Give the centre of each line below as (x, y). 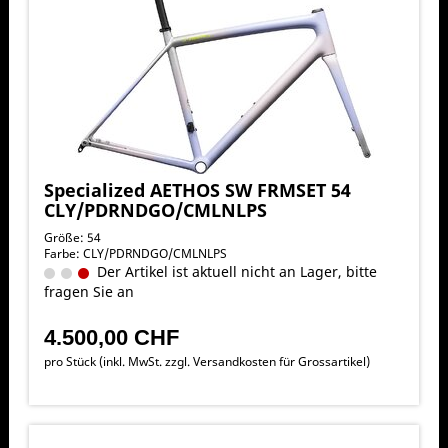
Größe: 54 (72, 237)
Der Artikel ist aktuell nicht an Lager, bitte (232, 271)
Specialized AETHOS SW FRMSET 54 (197, 189)
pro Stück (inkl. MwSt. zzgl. (118, 361)
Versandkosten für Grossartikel (279, 361)
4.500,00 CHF (111, 337)
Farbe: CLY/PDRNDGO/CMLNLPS (135, 253)
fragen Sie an (88, 291)
